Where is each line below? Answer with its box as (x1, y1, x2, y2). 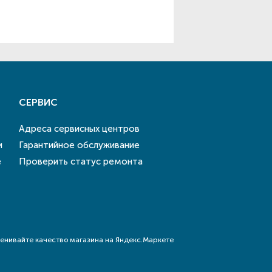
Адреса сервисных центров (19, 123, 140, 134)
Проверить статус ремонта (19, 156, 143, 167)
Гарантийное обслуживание (19, 140, 140, 151)
